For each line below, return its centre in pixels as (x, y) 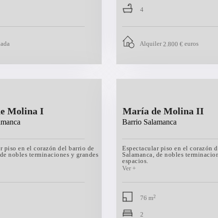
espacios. (135, 161)
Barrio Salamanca (149, 122)
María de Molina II (163, 111)
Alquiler (151, 44)
